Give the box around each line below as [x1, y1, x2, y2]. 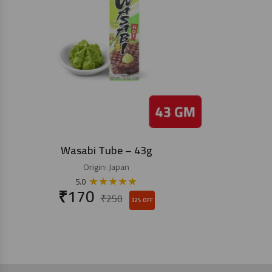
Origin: [83, 159, 109, 175]
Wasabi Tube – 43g [60, 140, 152, 160]
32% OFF [131, 195, 153, 205]
